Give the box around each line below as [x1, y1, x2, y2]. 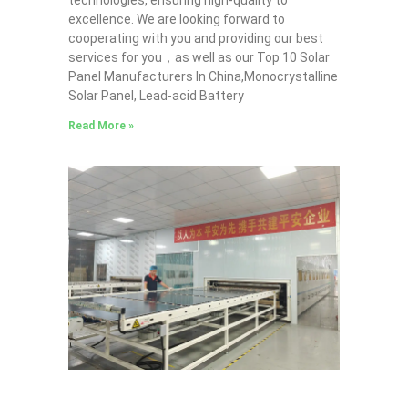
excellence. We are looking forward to [67, 12, 285, 27]
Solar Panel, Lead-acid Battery [67, 88, 244, 104]
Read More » [67, 119, 134, 133]
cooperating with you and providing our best [67, 31, 323, 46]
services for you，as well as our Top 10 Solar [67, 50, 330, 66]
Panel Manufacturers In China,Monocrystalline [67, 69, 338, 85]
